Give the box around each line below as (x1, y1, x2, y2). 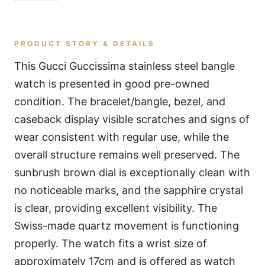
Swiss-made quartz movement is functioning (14, 219, 239, 232)
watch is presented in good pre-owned (14, 77, 209, 90)
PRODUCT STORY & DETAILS (14, 39, 155, 48)
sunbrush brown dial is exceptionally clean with (14, 166, 250, 179)
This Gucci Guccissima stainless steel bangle (14, 60, 235, 72)
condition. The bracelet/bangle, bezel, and (14, 95, 225, 108)
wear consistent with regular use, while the (14, 131, 229, 143)
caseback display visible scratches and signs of (14, 113, 250, 125)
